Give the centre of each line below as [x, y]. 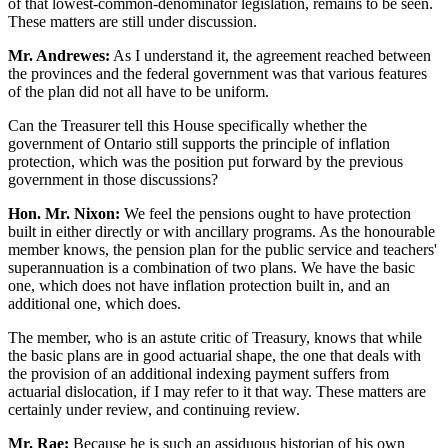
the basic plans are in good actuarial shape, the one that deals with [214, 355]
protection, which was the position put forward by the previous [205, 161]
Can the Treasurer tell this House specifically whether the [187, 125]
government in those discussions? [113, 179]
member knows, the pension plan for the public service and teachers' [222, 249]
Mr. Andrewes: [59, 55]
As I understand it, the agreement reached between [270, 55]
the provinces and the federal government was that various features [217, 73]
